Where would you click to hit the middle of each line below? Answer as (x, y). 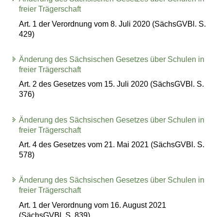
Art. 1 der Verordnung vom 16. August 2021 (93, 205)
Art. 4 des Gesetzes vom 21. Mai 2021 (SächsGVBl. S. (112, 145)
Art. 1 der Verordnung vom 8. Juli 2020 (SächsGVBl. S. (113, 24)
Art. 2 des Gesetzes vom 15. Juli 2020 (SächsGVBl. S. (112, 84)
